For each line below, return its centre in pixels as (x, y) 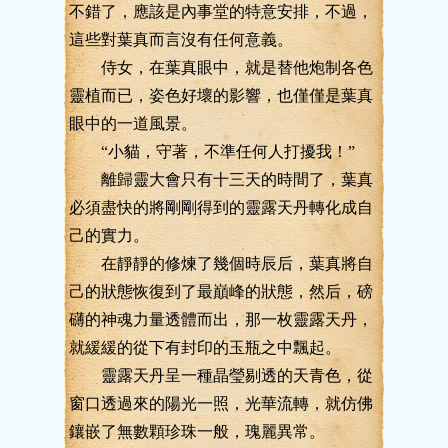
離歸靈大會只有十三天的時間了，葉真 (221, 179)
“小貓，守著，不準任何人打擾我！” (212, 151)
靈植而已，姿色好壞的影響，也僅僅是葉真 (221, 95)
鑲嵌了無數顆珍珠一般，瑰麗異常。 (197, 431)
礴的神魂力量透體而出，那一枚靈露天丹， (221, 319)
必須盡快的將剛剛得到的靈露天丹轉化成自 (221, 207)
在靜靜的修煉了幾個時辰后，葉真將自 (221, 263)
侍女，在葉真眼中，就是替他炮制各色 (221, 67)
